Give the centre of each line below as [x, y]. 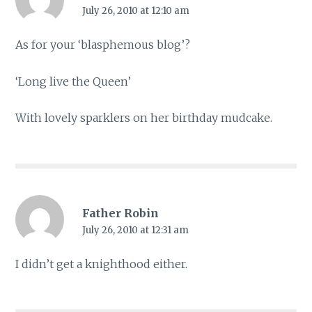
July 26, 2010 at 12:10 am [135, 11]
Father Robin [120, 213]
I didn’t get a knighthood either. [102, 264]
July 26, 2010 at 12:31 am [135, 230]
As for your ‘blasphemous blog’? [103, 45]
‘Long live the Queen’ [73, 81]
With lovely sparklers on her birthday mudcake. [144, 118]
